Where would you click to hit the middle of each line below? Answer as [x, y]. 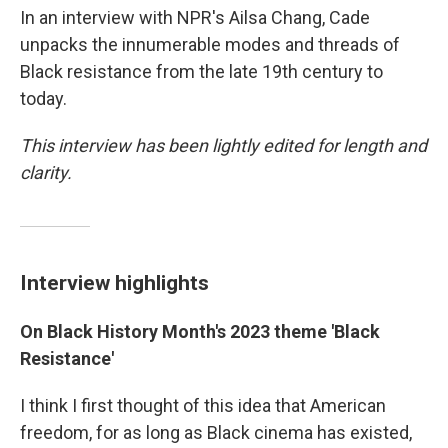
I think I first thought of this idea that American [203, 406]
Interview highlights [114, 283]
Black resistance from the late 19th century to [201, 72]
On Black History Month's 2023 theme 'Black [200, 332]
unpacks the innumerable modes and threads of [210, 45]
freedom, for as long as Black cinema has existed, [216, 433]
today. [43, 99]
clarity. [46, 173]
